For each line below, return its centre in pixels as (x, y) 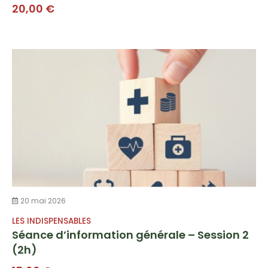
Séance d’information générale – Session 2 (130, 234)
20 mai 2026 (42, 200)
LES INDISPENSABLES (51, 221)
